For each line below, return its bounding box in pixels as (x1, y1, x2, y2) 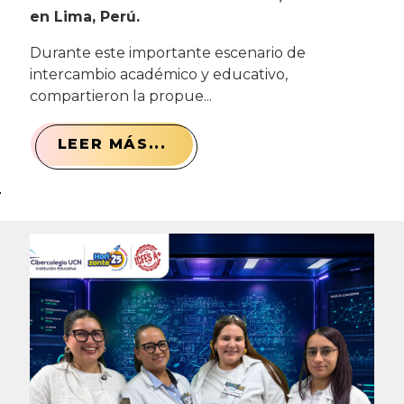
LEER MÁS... (57, 134, 167, 152)
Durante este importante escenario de (29, 43, 306, 61)
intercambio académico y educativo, (29, 65, 288, 83)
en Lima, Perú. (29, 7, 140, 25)
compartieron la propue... (29, 87, 212, 105)
